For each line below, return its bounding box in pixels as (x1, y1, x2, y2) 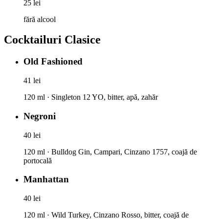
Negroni (23, 110, 56, 121)
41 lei (23, 76, 41, 85)
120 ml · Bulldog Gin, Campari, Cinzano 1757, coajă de (23, 147, 197, 156)
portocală (23, 156, 52, 165)
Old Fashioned (23, 56, 83, 67)
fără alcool (23, 15, 56, 23)
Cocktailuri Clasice (4, 33, 101, 46)
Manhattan (23, 174, 69, 185)
